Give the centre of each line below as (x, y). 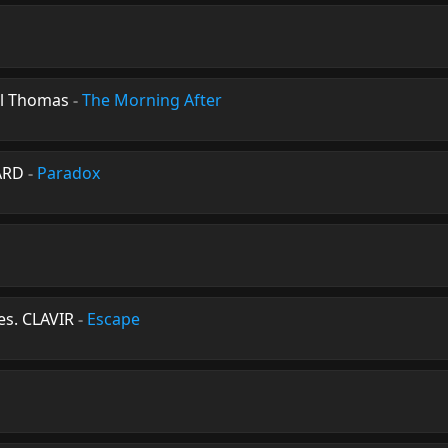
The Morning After (152, 100)
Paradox (68, 173)
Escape (113, 319)
